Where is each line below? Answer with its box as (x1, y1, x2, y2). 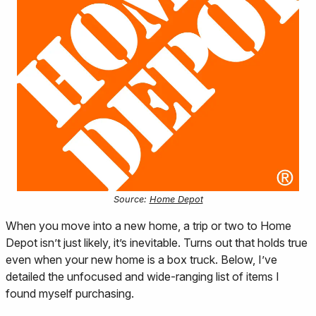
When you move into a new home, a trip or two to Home (6, 218, 291, 233)
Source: (113, 193, 150, 205)
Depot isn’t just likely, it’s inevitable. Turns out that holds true (6, 235, 308, 250)
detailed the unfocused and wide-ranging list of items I (6, 269, 279, 284)
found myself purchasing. (6, 286, 134, 300)
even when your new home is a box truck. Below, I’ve (6, 252, 277, 267)
